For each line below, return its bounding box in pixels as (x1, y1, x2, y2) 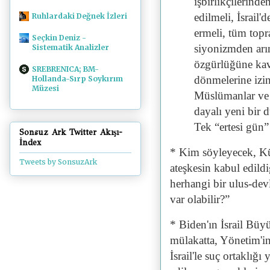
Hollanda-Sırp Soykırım (32, 74, 123, 83)
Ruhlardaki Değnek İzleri (32, 11, 127, 20)
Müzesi (32, 83, 59, 93)
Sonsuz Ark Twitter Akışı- (19, 127, 122, 138)
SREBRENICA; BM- (32, 64, 99, 74)
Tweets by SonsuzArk (19, 157, 97, 167)
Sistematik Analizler (32, 42, 109, 52)
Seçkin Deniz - (32, 33, 86, 42)
